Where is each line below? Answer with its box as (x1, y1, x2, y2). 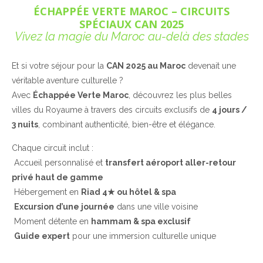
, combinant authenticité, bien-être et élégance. (38, 120, 215, 129)
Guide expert (14, 231, 70, 241)
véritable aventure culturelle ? (12, 76, 123, 85)
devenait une (186, 61, 236, 70)
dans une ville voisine (114, 201, 198, 211)
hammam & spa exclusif (91, 216, 191, 226)
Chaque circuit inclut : (12, 143, 93, 153)
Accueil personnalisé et (12, 157, 105, 167)
